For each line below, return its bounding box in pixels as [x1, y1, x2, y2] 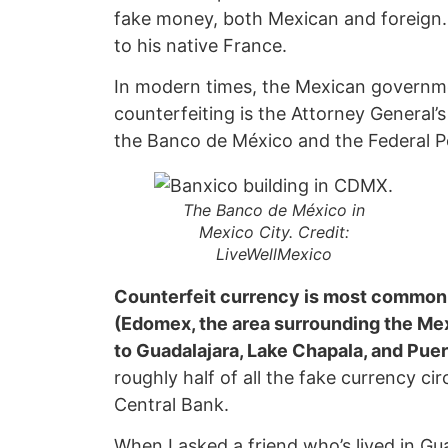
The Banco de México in [182, 200, 365, 221]
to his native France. [114, 34, 287, 56]
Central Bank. [114, 394, 229, 416]
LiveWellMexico [215, 244, 332, 265]
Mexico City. [198, 222, 293, 243]
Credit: [297, 222, 349, 243]
